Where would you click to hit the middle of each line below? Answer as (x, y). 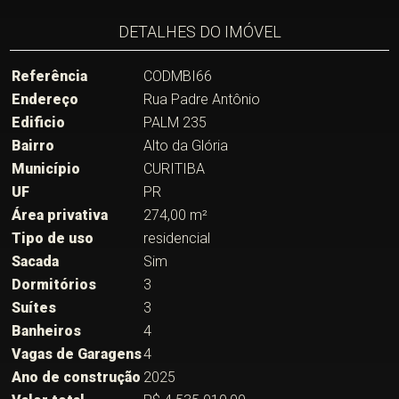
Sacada (36, 261)
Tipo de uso (53, 238)
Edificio (39, 122)
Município (46, 169)
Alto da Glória (186, 146)
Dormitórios (54, 285)
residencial (177, 238)
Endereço (45, 99)
